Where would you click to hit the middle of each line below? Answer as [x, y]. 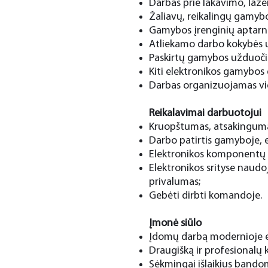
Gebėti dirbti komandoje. [205, 196]
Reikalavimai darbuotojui [205, 113]
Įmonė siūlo [175, 223]
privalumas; [175, 182]
